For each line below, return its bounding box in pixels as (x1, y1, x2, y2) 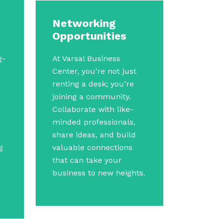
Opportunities (52, 30, 126, 42)
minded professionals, (52, 117, 135, 127)
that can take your (52, 155, 122, 165)
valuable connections (52, 143, 132, 152)
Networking (52, 17, 115, 29)
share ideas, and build (52, 130, 136, 139)
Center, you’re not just (52, 66, 136, 76)
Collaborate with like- (52, 105, 133, 114)
